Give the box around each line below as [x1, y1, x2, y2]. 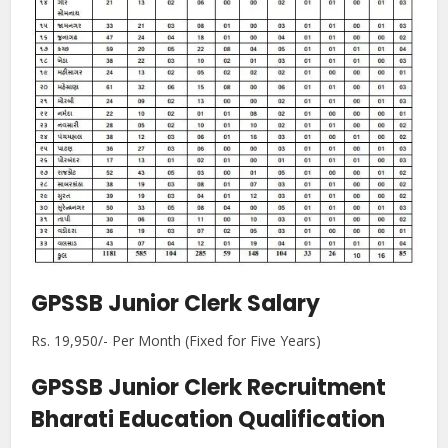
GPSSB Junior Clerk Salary [31, 288, 321, 319]
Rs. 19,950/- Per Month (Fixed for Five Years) [31, 331, 322, 350]
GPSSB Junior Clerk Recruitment [31, 372, 387, 403]
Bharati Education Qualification [31, 404, 386, 435]
